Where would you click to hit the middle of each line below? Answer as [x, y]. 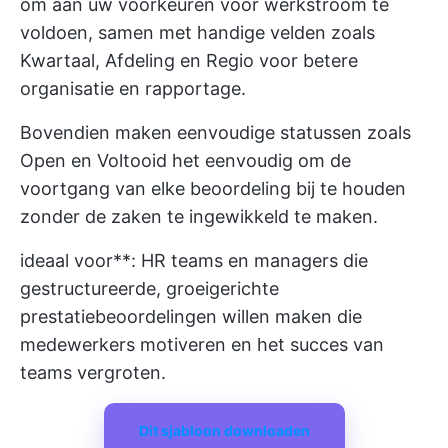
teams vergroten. [93, 372]
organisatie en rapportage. [133, 88]
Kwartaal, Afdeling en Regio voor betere [189, 60]
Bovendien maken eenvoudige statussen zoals [215, 132]
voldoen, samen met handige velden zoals [197, 32]
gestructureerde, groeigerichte [149, 288]
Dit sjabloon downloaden [224, 430]
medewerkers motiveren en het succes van [202, 344]
